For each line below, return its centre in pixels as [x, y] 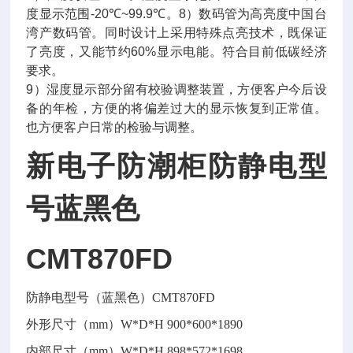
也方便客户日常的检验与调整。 [115, 127]
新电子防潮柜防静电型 [176, 166]
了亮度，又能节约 [79, 52]
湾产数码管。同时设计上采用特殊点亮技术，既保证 [176, 33]
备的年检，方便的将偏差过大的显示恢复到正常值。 [176, 108]
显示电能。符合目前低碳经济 [242, 52]
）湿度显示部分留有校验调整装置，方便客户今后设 [180, 89]
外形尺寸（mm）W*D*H [95, 324]
